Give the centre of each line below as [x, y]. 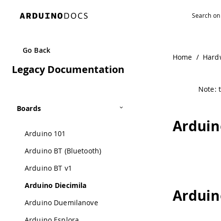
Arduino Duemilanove [61, 203]
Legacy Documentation [68, 69]
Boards [29, 108]
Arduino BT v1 [48, 168]
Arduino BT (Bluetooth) [63, 151]
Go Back [37, 50]
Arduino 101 [45, 133]
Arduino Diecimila [56, 185]
